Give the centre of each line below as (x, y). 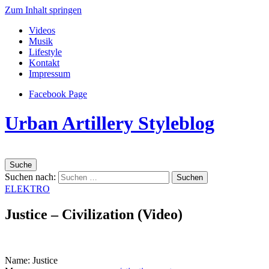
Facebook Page (58, 94)
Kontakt (44, 63)
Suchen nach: (30, 177)
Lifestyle (45, 52)
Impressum (50, 74)
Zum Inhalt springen (43, 10)
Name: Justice (31, 260)
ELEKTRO (27, 189)
